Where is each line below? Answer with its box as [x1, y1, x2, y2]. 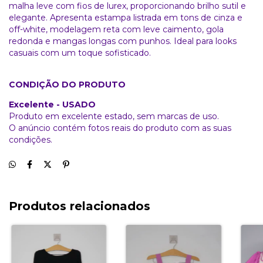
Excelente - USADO [9, 99, 96, 110]
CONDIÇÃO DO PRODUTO [9, 79, 126, 90]
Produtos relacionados [9, 198, 150, 213]
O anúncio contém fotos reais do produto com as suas [9, 122, 231, 133]
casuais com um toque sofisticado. [9, 47, 151, 58]
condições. [9, 134, 52, 145]
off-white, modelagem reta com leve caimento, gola [9, 23, 224, 35]
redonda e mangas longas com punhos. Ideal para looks [9, 35, 237, 46]
